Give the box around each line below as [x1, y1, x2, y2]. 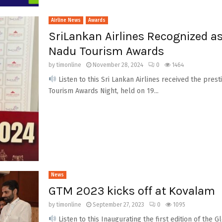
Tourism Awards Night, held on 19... [48, 86, 159, 95]
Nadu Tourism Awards [48, 44, 164, 58]
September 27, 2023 [92, 201, 144, 208]
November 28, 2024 [92, 61, 143, 68]
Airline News [51, 17, 81, 23]
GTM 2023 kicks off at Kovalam [48, 184, 215, 198]
